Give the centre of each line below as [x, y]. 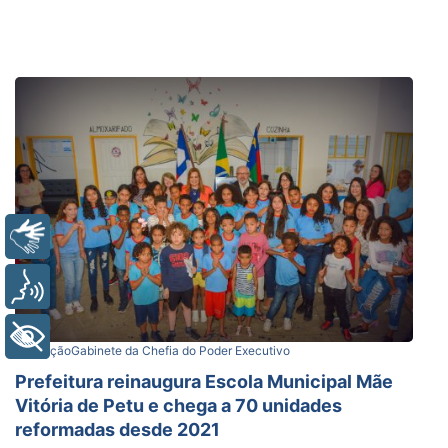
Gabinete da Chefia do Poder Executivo [180, 350]
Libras [88, 236]
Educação [43, 350]
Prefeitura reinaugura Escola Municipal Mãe [204, 381]
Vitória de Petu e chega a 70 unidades [178, 405]
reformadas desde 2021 [117, 429]
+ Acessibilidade [127, 336]
